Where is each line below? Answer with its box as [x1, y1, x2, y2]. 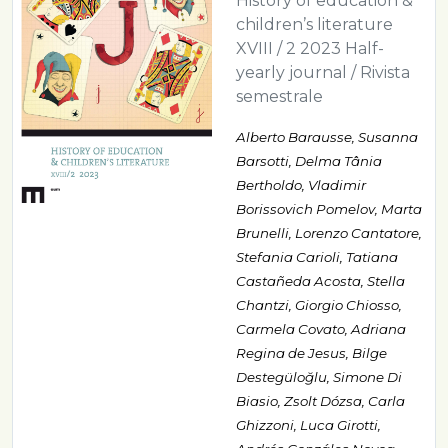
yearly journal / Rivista [236, 62, 410, 82]
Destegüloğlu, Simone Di [236, 368, 402, 385]
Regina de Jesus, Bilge [236, 344, 387, 361]
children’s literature [236, 14, 393, 34]
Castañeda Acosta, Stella [236, 272, 405, 289]
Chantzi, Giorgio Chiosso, [236, 296, 402, 313]
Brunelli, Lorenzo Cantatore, [236, 224, 422, 241]
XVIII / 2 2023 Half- [236, 38, 384, 58]
